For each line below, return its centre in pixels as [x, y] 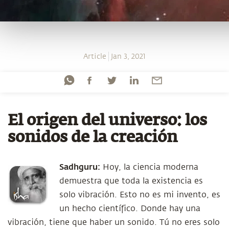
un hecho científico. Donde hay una [130, 209]
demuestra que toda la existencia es [131, 181]
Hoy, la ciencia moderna [149, 167]
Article [95, 56]
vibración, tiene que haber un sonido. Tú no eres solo [114, 222]
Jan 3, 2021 [129, 56]
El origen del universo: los [107, 121]
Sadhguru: [80, 166]
